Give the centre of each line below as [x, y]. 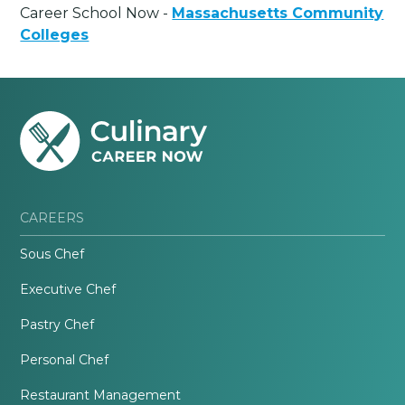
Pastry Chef [57, 325]
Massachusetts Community [278, 14]
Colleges [55, 35]
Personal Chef [65, 360]
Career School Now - [96, 14]
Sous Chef [52, 254]
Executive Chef [68, 290]
